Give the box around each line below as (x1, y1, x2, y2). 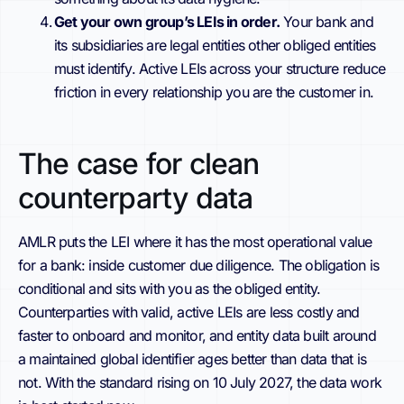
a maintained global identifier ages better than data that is (18, 349, 367, 368)
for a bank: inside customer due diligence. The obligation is (18, 255, 380, 274)
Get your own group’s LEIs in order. (54, 12, 280, 31)
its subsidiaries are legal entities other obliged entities (54, 35, 376, 54)
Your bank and (280, 12, 373, 31)
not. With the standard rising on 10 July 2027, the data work (18, 372, 382, 391)
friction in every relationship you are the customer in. (54, 82, 374, 101)
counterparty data (18, 179, 253, 216)
